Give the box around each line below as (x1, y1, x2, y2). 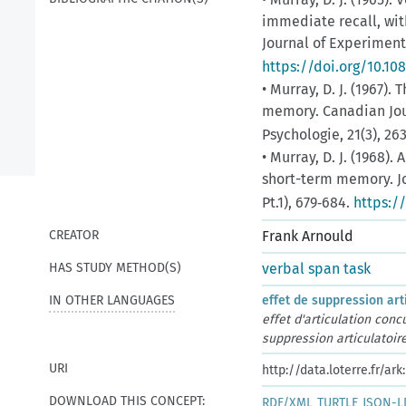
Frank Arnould (262, 227, 353, 245)
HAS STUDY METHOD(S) (49, 260, 181, 275)
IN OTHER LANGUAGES (49, 293, 175, 308)
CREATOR (49, 227, 99, 243)
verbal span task (262, 260, 371, 277)
